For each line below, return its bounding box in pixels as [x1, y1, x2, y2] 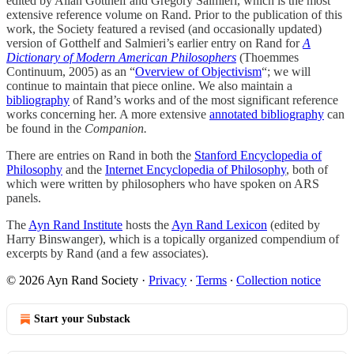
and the [62, 162, 105, 176]
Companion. [85, 121, 147, 135]
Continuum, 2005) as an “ [6, 64, 135, 78]
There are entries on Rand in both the [6, 148, 194, 162]
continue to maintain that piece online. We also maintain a [6, 78, 292, 92]
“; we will [262, 64, 311, 78]
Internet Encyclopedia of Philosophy [105, 162, 286, 176]
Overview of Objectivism [135, 64, 262, 78]
